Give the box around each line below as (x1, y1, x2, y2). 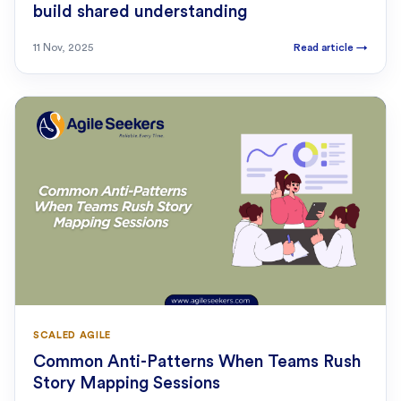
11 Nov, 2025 (33, 42, 93, 54)
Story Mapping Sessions (33, 375, 220, 393)
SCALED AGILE (33, 330, 111, 341)
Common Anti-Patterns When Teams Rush (33, 354, 361, 371)
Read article (294, 42, 356, 54)
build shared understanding (33, 4, 247, 21)
